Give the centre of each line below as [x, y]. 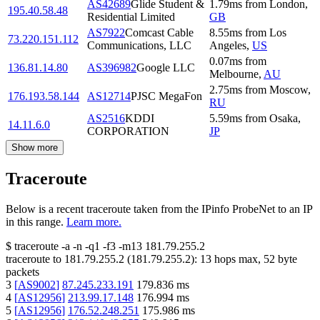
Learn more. [94, 222]
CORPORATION [128, 131]
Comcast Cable [159, 33]
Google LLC [166, 68]
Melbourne [234, 74]
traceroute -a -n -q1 [57, 246]
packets [22, 272]
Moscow [289, 90]
